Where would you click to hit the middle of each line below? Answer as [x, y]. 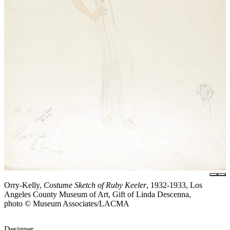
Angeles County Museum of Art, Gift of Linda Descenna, [98, 195]
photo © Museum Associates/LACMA [67, 204]
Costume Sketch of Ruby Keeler [95, 185]
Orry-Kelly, [24, 185]
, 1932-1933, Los [174, 185]
